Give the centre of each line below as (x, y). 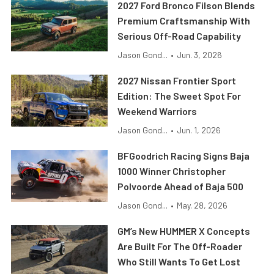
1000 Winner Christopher (172, 171)
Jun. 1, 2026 (199, 130)
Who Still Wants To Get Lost (179, 262)
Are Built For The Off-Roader (180, 246)
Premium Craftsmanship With (184, 21)
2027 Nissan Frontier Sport (177, 81)
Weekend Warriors (157, 111)
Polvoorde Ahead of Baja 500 (181, 187)
